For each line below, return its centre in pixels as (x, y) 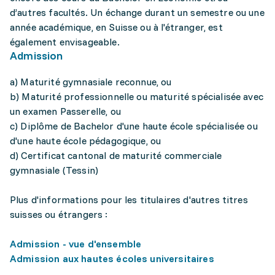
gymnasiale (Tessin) (54, 170)
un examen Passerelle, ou (65, 111)
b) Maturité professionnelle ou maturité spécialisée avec (137, 96)
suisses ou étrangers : (59, 214)
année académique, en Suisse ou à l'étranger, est (116, 27)
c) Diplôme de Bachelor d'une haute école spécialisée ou (134, 126)
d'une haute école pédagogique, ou (86, 141)
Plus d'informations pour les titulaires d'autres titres (129, 199)
